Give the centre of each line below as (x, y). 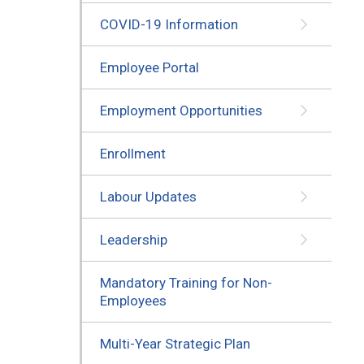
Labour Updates (148, 196)
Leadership (133, 239)
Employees (133, 300)
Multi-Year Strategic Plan (175, 343)
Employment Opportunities (181, 110)
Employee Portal (149, 67)
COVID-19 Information (169, 24)
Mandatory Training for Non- (186, 282)
